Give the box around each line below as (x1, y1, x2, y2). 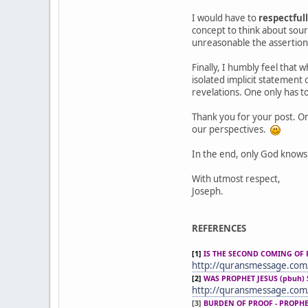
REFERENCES (192, 221, 246, 234)
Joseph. (192, 184, 223, 197)
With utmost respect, (192, 172, 280, 185)
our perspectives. (192, 122, 270, 135)
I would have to (192, 11, 258, 24)
